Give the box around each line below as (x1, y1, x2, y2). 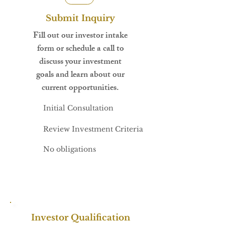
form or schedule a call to (37, 42, 124, 57)
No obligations (43, 145, 96, 154)
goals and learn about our (36, 68, 125, 83)
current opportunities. (42, 81, 119, 96)
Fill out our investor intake (33, 29, 128, 44)
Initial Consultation (43, 103, 114, 113)
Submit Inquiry (46, 13, 115, 24)
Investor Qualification (31, 212, 130, 223)
